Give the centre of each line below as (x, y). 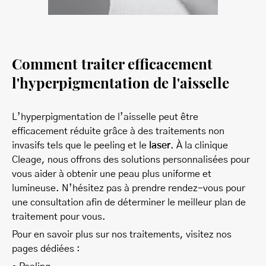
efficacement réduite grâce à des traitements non (118, 131)
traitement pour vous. (59, 216)
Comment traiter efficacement (112, 62)
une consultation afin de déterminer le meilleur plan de (129, 202)
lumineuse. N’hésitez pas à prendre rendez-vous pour (129, 188)
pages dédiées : (46, 248)
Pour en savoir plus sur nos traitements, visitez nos (122, 234)
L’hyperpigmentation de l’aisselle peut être (105, 117)
